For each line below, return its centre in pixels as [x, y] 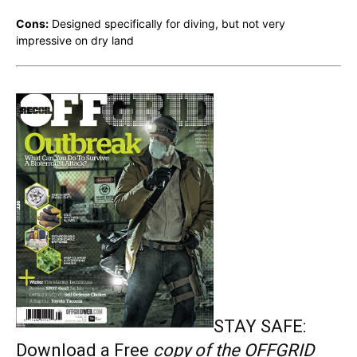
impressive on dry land [75, 41]
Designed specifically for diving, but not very [167, 24]
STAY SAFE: [260, 327]
